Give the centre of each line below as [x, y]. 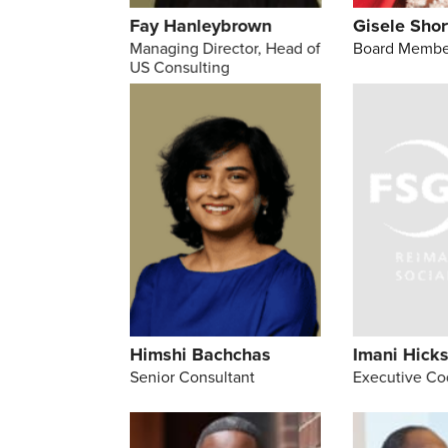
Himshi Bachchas [200, 354]
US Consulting [179, 68]
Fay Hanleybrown [200, 26]
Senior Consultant [192, 377]
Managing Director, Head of [225, 49]
